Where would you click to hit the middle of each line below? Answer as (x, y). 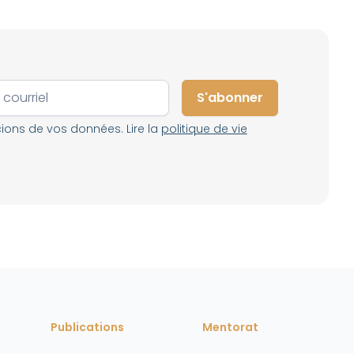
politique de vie (204, 129)
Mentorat (230, 327)
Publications (87, 327)
